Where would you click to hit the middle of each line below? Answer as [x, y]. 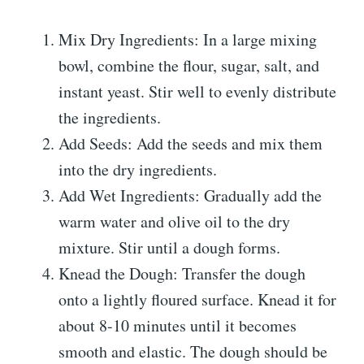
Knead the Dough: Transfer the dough [182, 274]
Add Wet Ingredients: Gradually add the [190, 196]
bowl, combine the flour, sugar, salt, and [189, 66]
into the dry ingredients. [138, 170]
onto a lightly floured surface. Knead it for [197, 300]
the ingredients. [110, 118]
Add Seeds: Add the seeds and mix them [191, 144]
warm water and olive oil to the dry [174, 222]
